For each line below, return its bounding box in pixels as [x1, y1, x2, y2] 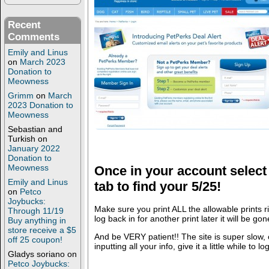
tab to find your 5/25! [94, 178, 221, 194]
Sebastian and [8, 124, 62, 134]
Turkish [8, 134, 35, 144]
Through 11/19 [8, 206, 64, 216]
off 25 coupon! [8, 235, 62, 245]
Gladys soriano [8, 249, 65, 259]
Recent [8, 19, 41, 31]
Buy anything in [8, 216, 66, 226]
